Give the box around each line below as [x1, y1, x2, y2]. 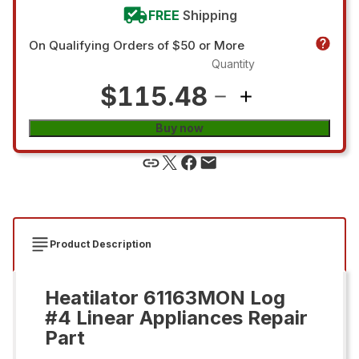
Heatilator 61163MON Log [45, 285, 285, 309]
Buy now [155, 120, 204, 135]
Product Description [50, 237, 151, 250]
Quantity [212, 56, 255, 71]
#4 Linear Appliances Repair [45, 305, 308, 329]
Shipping [182, 6, 237, 23]
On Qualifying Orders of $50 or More [29, 37, 244, 53]
